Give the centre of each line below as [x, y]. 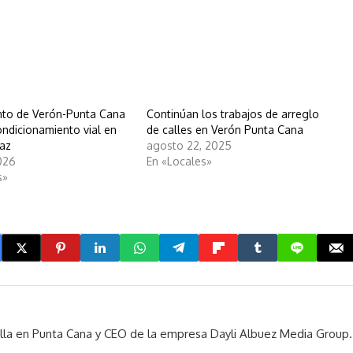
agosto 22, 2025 [189, 146]
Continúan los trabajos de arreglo [232, 114]
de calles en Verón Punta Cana [225, 130]
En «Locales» [179, 162]
